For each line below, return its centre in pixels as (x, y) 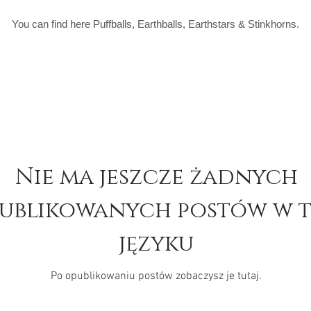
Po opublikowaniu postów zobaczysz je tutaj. (156, 276)
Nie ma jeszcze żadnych (156, 177)
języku (156, 244)
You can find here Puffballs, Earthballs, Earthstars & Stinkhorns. (155, 24)
